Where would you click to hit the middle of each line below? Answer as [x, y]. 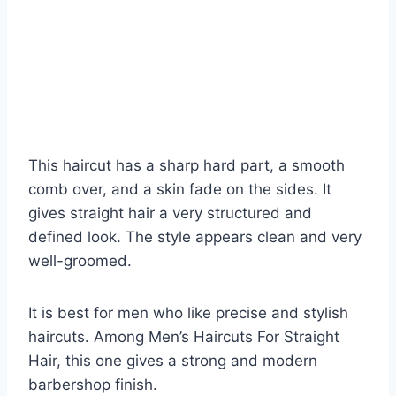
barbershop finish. [93, 384]
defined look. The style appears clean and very [195, 236]
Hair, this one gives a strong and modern [173, 360]
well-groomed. [80, 260]
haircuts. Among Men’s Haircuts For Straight [184, 336]
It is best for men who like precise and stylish [188, 312]
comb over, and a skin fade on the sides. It [180, 189]
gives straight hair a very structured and [170, 213]
